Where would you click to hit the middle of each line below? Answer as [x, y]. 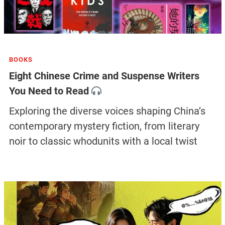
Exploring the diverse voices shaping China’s [107, 111]
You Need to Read [49, 91]
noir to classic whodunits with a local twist [103, 141]
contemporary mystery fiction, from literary [104, 126]
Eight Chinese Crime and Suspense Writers [104, 76]
